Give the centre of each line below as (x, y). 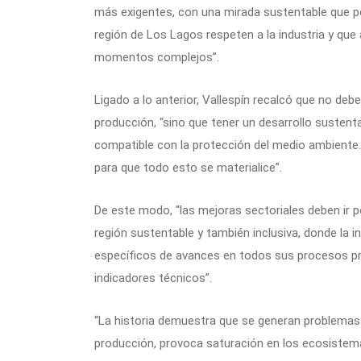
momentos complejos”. (157, 58)
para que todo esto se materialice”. (188, 168)
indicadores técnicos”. (153, 278)
